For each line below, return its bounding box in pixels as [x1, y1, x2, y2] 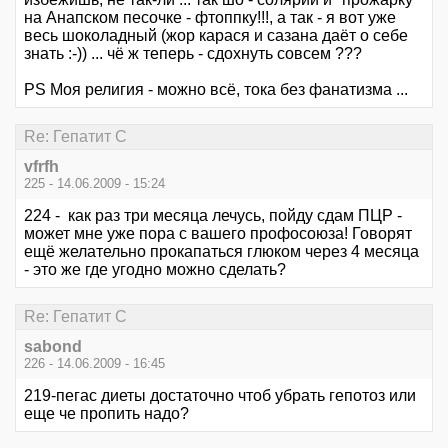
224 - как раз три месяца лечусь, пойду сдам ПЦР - [24, 206, 402, 224]
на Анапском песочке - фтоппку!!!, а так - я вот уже [24, 8, 396, 26]
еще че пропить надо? [24, 405, 189, 423]
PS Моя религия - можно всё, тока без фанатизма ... [24, 80, 408, 98]
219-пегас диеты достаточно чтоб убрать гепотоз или [24, 387, 416, 405]
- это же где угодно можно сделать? [24, 260, 286, 278]
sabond [24, 338, 82, 356]
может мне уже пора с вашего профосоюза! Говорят [24, 224, 412, 242]
